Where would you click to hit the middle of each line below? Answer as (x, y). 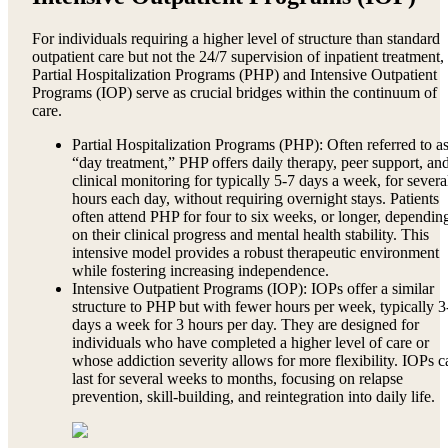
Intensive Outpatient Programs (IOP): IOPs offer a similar (253, 288)
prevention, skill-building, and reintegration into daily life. (253, 396)
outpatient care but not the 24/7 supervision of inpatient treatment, (238, 56)
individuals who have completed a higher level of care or (250, 342)
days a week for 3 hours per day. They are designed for (245, 324)
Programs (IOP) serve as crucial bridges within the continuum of (234, 92)
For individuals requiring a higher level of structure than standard (236, 38)
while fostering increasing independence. (200, 270)
